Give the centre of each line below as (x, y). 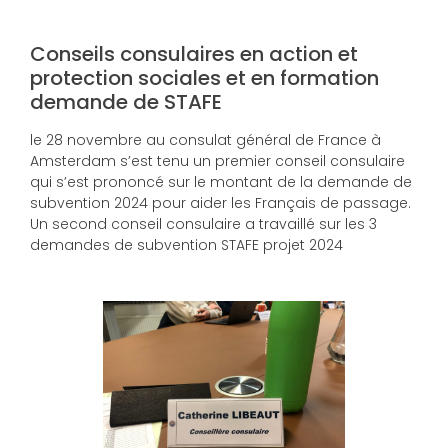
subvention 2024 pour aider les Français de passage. (220, 203)
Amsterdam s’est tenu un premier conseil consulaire (217, 161)
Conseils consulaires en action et (194, 54)
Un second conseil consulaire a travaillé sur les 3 (203, 224)
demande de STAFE (126, 102)
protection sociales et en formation (204, 78)
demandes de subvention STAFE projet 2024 (186, 245)
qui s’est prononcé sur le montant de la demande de (221, 182)
